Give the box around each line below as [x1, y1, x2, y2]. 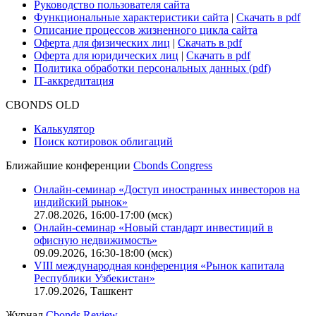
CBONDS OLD [6, 98, 80, 111]
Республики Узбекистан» [34, 272, 155, 284]
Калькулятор [34, 122, 95, 135]
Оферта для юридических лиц [34, 49, 178, 61]
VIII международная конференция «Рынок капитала [34, 259, 284, 272]
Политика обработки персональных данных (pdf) [34, 61, 271, 74]
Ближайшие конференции [6, 159, 133, 171]
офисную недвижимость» [34, 233, 157, 246]
